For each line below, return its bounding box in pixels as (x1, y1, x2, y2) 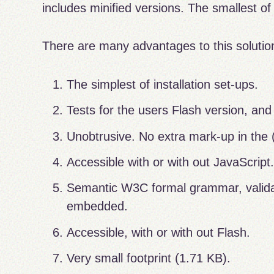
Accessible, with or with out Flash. (67, 225, 251, 239)
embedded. (67, 199, 128, 213)
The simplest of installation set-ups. (67, 77, 259, 91)
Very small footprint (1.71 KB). (67, 251, 231, 265)
